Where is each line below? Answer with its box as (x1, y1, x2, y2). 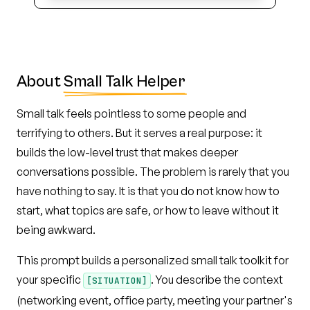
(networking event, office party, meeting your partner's (17, 293, 293, 307)
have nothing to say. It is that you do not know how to (17, 184, 280, 198)
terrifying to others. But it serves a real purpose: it (17, 126, 262, 140)
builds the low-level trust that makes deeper (17, 145, 238, 159)
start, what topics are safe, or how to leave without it (17, 203, 279, 217)
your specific (17, 273, 83, 286)
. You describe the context (151, 273, 283, 286)
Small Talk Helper (63, 72, 185, 91)
